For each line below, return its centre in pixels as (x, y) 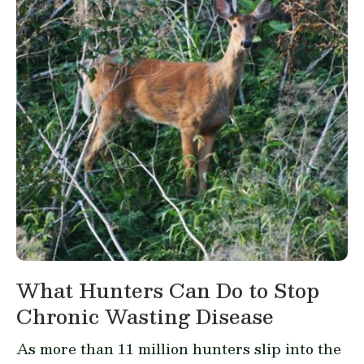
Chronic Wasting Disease (145, 316)
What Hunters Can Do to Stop (168, 290)
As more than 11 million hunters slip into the (179, 348)
